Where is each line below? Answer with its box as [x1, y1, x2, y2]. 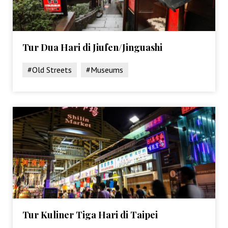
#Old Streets [27, 64, 72, 75]
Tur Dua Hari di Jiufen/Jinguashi [22, 41, 163, 53]
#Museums [86, 64, 124, 75]
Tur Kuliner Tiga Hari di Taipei [22, 208, 158, 221]
